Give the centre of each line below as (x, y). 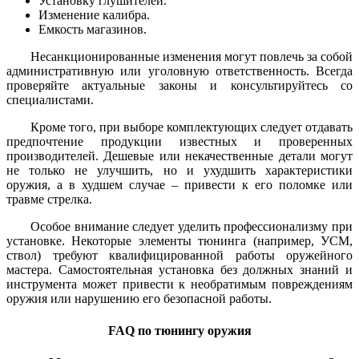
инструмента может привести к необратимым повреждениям (179, 284)
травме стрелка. (49, 200)
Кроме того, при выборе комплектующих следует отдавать (192, 127)
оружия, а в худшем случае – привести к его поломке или (179, 185)
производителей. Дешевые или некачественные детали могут (179, 156)
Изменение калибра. (94, 15)
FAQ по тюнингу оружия (179, 330)
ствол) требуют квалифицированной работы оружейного (179, 256)
